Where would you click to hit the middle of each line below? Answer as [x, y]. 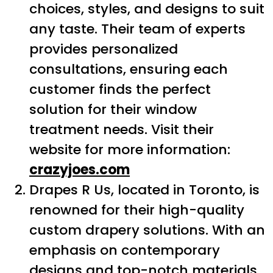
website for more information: [132, 149]
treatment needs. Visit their [122, 129]
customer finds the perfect [120, 89]
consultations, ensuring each [129, 69]
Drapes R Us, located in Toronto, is [144, 190]
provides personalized [104, 49]
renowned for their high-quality [137, 210]
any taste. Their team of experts [137, 29]
